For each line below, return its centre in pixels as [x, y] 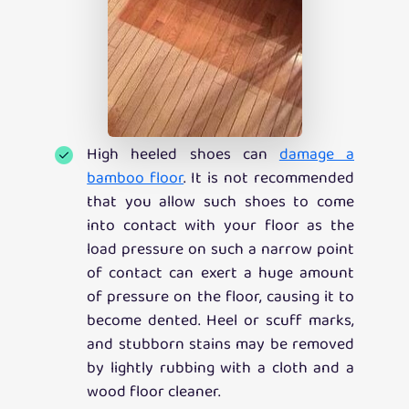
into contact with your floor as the [220, 226]
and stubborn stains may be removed [220, 345]
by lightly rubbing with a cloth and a [220, 368]
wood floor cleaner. [154, 392]
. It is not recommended [269, 178]
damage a [317, 155]
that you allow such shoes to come [220, 202]
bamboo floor [136, 178]
